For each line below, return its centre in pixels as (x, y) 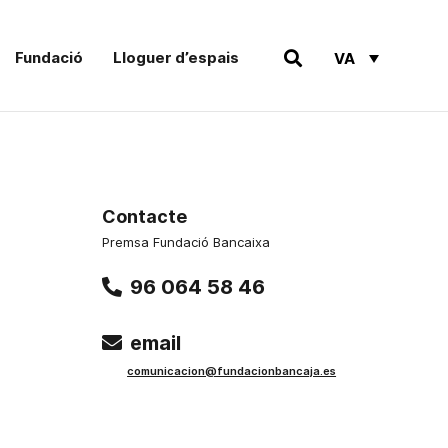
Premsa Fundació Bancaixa (186, 242)
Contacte (145, 216)
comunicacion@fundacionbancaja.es (232, 371)
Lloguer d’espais (176, 57)
